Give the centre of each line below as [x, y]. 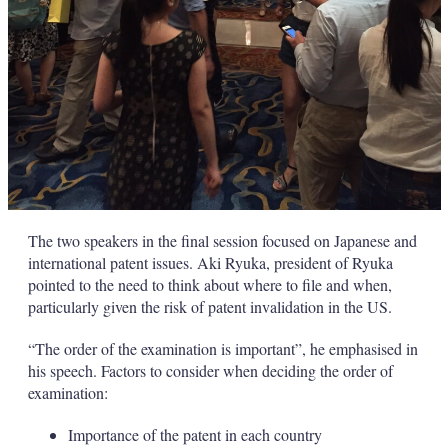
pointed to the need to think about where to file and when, [209, 285]
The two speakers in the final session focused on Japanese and [222, 241]
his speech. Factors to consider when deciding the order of [210, 371]
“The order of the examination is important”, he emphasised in [222, 349]
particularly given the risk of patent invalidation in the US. [209, 307]
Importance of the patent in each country [194, 435]
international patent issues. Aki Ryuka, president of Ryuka [210, 263]
